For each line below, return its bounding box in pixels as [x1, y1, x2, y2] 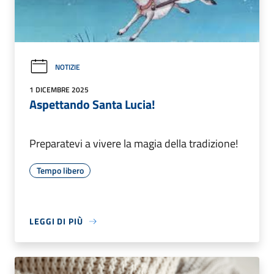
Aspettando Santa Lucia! [29, 95, 155, 114]
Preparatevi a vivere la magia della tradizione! [29, 135, 238, 152]
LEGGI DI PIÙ [29, 215, 83, 228]
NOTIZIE [55, 61, 80, 73]
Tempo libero [36, 164, 84, 177]
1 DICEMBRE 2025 [29, 84, 89, 96]
